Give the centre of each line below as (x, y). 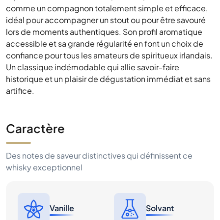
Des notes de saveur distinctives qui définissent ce (99, 155)
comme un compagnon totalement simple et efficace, (107, 8)
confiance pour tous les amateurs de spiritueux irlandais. (109, 55)
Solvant (160, 208)
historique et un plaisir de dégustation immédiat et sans (108, 79)
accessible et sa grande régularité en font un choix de (105, 43)
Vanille (62, 208)
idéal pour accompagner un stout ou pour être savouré (106, 20)
